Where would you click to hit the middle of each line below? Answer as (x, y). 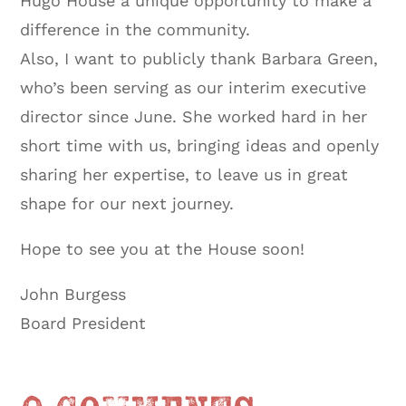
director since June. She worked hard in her (194, 116)
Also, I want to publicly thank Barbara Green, (199, 58)
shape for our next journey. (127, 203)
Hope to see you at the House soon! (163, 248)
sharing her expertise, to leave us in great (184, 174)
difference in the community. (135, 29)
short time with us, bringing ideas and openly (200, 145)
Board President (83, 323)
